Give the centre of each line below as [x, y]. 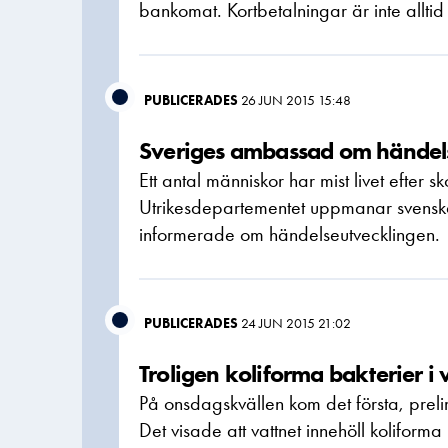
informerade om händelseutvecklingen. [289, 233]
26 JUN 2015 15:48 [296, 99]
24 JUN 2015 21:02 [296, 323]
